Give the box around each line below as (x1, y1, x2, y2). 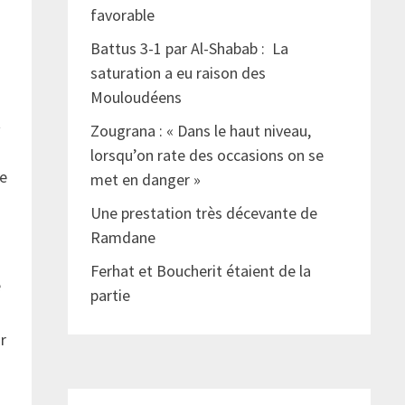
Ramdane (89, 227, 155, 249)
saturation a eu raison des (89, 62, 266, 84)
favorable (89, 5, 155, 26)
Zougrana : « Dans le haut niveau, (89, 120, 311, 142)
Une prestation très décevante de (89, 202, 317, 224)
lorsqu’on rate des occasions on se (89, 145, 324, 166)
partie (89, 285, 137, 306)
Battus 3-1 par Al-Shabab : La (89, 38, 288, 60)
